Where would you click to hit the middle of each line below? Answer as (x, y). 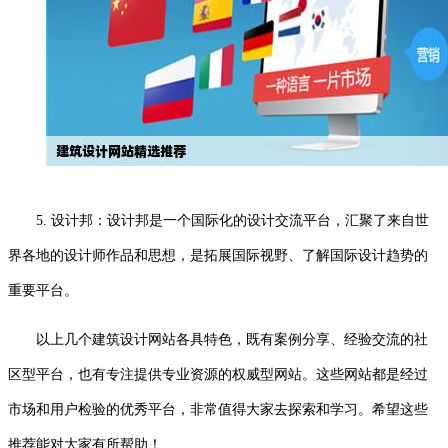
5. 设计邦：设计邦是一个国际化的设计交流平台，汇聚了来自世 (232, 220)
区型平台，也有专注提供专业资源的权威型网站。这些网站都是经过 (218, 374)
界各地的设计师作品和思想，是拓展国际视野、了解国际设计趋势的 (218, 255)
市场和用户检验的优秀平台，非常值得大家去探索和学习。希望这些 (218, 409)
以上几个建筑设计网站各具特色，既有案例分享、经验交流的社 (232, 339)
